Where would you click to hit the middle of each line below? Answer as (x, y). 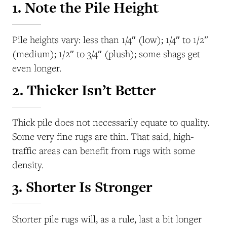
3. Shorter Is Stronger (82, 187)
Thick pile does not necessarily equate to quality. (111, 122)
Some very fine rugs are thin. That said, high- (103, 137)
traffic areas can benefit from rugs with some (104, 151)
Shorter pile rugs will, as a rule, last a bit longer (107, 219)
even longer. (37, 68)
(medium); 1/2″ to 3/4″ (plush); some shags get (106, 54)
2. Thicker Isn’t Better (84, 90)
